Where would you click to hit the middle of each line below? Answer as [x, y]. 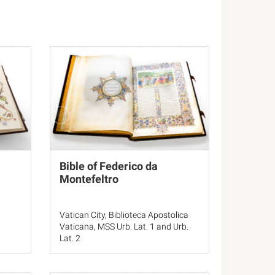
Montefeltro [89, 179]
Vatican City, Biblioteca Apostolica [124, 215]
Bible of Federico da [109, 166]
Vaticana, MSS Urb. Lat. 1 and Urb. [124, 227]
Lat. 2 [70, 238]
